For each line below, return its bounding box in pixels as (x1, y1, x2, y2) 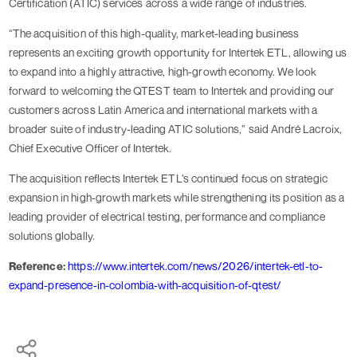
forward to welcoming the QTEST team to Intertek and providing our (8, 84, 335, 98)
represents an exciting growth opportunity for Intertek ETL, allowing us (8, 45, 347, 60)
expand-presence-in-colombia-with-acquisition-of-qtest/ (8, 278, 282, 292)
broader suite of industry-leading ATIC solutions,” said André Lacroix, (8, 122, 343, 136)
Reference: (8, 259, 65, 273)
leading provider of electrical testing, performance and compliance (8, 210, 325, 224)
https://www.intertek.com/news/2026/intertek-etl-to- (68, 259, 324, 273)
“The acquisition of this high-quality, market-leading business (8, 26, 300, 41)
